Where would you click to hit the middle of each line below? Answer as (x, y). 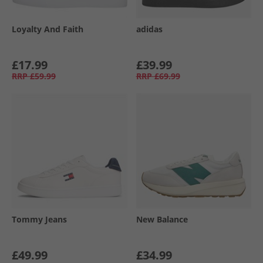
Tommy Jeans (39, 219)
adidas (149, 29)
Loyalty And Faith (48, 29)
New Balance (162, 219)
